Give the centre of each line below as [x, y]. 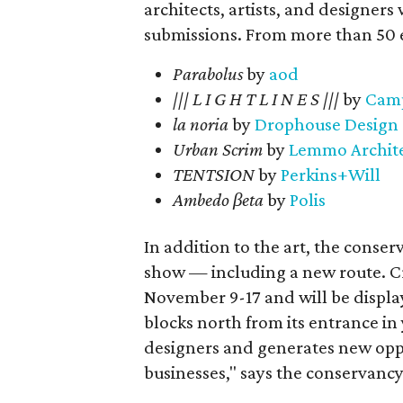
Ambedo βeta [218, 200]
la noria [201, 124]
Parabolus [208, 74]
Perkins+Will [331, 175]
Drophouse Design [327, 124]
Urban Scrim [218, 149]
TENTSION [214, 175]
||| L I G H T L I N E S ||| [256, 99]
